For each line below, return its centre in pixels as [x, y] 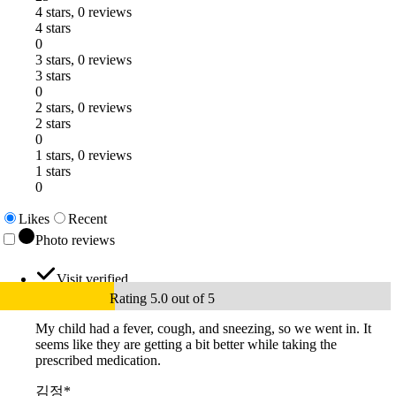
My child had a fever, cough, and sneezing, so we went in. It [203, 328]
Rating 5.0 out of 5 [162, 298]
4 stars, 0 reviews [84, 11]
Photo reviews [75, 240]
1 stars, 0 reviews [84, 155]
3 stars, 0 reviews [84, 59]
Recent [88, 218]
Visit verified [92, 278]
